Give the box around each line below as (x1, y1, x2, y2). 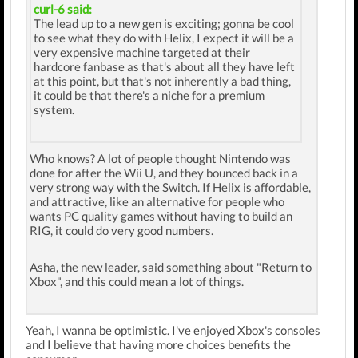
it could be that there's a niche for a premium (34, 88, 265, 102)
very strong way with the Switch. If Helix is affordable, (30, 180, 311, 194)
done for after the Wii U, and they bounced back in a (30, 165, 298, 180)
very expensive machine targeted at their (34, 45, 250, 59)
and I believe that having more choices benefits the (26, 337, 291, 352)
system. (34, 102, 74, 117)
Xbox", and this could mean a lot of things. (30, 274, 244, 288)
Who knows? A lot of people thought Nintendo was (30, 151, 291, 165)
